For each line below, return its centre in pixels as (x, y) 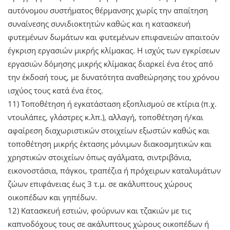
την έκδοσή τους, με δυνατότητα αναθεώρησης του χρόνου (113, 77)
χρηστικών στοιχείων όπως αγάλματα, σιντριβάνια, (100, 157)
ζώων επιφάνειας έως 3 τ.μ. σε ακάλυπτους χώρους (100, 184)
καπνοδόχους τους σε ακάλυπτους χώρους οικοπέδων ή (108, 224)
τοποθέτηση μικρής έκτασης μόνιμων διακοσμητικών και (110, 143)
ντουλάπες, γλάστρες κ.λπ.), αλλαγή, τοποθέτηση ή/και (106, 117)
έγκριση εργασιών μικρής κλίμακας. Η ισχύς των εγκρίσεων (114, 50)
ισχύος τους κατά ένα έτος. (55, 90)
